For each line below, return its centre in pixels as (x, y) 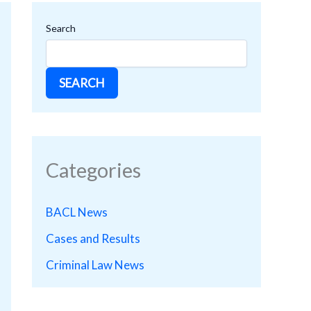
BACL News (77, 212)
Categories (93, 169)
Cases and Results (93, 238)
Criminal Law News (95, 264)
